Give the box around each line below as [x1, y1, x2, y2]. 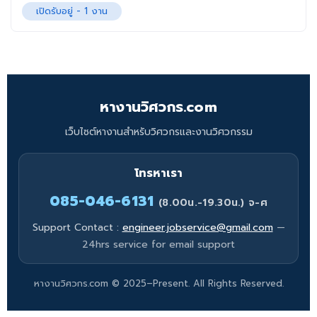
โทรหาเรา [134, 165, 183, 182]
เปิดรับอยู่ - [36, 4, 84, 18]
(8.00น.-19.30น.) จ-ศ [158, 195, 267, 210]
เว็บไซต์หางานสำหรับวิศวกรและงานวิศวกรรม [64, 125, 253, 139]
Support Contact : [32, 220, 122, 235]
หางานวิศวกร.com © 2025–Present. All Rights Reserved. [33, 277, 284, 290]
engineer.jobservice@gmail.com [122, 220, 273, 235]
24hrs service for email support [82, 237, 235, 252]
